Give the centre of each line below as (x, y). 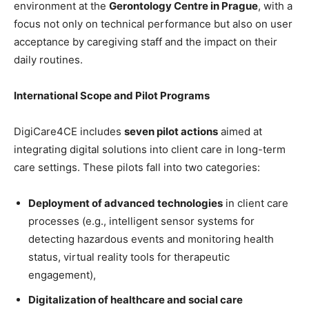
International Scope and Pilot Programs (112, 96)
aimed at (240, 131)
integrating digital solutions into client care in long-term (150, 149)
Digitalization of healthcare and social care (136, 300)
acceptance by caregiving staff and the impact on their (146, 42)
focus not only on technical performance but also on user (153, 24)
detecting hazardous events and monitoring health (151, 239)
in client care (256, 203)
